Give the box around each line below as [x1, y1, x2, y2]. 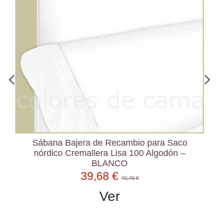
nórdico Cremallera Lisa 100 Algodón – [34, 148, 185, 158]
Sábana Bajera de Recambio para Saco [32, 137, 187, 148]
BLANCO [91, 158, 128, 168]
